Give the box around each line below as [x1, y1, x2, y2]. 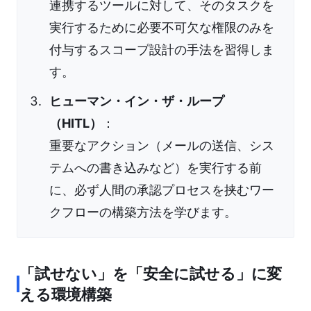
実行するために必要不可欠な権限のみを [49, 20, 274, 35]
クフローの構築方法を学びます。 [49, 205, 237, 220]
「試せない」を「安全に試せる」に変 [19, 264, 283, 283]
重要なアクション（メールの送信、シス [49, 138, 274, 153]
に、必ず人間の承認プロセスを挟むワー [49, 183, 274, 198]
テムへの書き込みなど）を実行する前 [49, 160, 262, 176]
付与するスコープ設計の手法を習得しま [49, 42, 274, 58]
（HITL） [49, 116, 102, 131]
